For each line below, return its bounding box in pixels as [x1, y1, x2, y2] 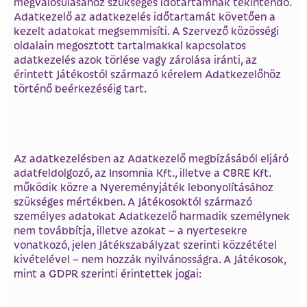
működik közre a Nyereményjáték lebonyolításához [14, 179, 273, 194]
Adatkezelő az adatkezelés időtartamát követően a [14, 9, 275, 24]
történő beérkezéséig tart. [14, 81, 147, 96]
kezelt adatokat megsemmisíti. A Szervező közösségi [14, 23, 279, 38]
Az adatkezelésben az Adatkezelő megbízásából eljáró [14, 150, 288, 165]
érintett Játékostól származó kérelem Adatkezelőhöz [14, 66, 281, 82]
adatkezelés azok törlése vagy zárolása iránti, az [14, 52, 257, 67]
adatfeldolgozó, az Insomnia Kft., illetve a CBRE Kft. [14, 164, 271, 180]
